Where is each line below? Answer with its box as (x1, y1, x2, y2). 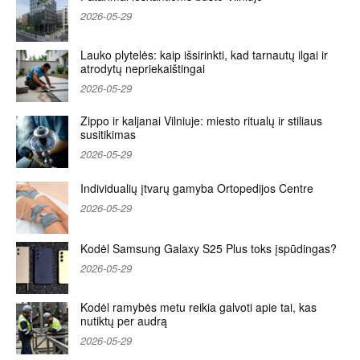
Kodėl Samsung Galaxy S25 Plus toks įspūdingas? (80, 239, 337, 256)
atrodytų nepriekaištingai (80, 59, 205, 76)
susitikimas (80, 125, 136, 142)
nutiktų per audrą (80, 312, 167, 329)
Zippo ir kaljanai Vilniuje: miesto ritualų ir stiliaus (80, 112, 322, 129)
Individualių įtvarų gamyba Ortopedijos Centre (80, 179, 313, 196)
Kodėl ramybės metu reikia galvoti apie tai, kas (80, 298, 317, 315)
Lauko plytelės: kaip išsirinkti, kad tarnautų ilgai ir (80, 46, 328, 63)
